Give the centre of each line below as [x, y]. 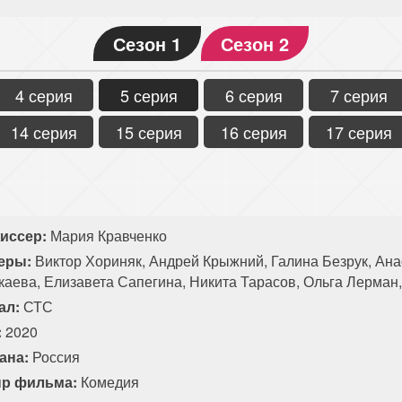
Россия [54, 356]
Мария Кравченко [107, 235]
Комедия [110, 381]
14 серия [44, 131]
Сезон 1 [147, 43]
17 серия [358, 131]
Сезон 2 [255, 43]
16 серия [253, 131]
